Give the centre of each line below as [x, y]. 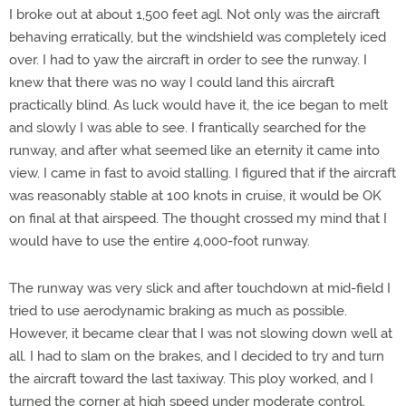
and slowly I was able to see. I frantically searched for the [188, 128]
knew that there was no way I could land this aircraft [172, 82]
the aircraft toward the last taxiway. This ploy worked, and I [191, 379]
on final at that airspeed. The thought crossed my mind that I [198, 218]
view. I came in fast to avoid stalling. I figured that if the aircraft [203, 173]
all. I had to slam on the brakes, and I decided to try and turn [197, 356]
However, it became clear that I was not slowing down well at [201, 333]
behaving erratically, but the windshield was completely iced [198, 37]
